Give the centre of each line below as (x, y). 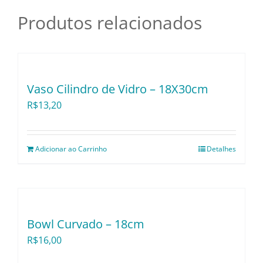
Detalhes (221, 149)
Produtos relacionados (110, 23)
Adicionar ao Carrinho (71, 149)
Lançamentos (215, 52)
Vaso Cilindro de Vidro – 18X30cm (118, 89)
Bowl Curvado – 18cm (86, 224)
